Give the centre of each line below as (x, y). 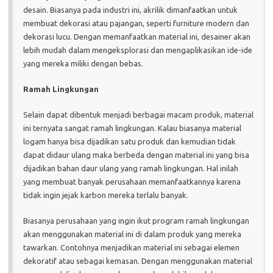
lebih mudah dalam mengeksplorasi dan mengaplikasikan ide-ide (138, 50)
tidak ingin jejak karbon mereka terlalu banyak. (106, 195)
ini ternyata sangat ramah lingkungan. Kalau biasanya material (132, 128)
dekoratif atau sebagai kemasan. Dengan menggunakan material (138, 261)
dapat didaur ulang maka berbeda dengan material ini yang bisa (136, 154)
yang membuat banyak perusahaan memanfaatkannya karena (132, 181)
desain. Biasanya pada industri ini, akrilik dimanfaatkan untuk (130, 9)
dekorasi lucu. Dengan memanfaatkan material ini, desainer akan (137, 36)
